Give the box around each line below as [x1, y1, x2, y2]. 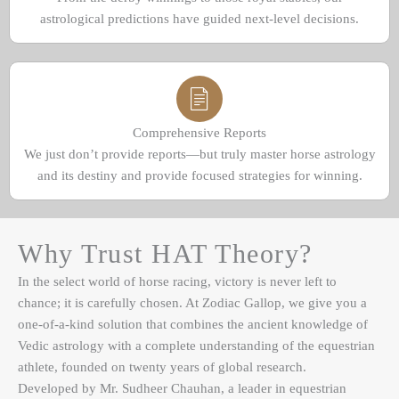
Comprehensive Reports [133, 125, 266, 140]
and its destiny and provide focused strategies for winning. [37, 167, 362, 183]
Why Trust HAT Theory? [18, 238, 313, 268]
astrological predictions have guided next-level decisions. [40, 11, 359, 26]
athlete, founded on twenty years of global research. [18, 359, 306, 374]
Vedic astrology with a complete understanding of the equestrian [18, 338, 375, 353]
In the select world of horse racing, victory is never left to [18, 273, 337, 289]
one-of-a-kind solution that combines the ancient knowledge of [18, 316, 368, 331]
